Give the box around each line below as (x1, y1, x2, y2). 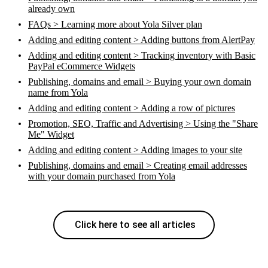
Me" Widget (28, 129, 74, 139)
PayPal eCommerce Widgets (28, 61, 135, 71)
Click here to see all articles (72, 219, 196, 230)
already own (28, 4, 75, 14)
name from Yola (28, 87, 88, 98)
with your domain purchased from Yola (28, 171, 175, 181)
